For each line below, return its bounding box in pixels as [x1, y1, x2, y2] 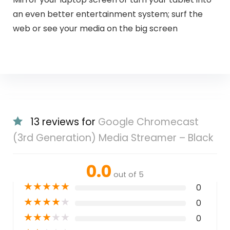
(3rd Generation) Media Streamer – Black [12, 131, 213, 145]
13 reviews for [30, 115, 98, 129]
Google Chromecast [98, 115, 199, 129]
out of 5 [113, 169, 144, 180]
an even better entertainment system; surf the [12, 8, 203, 20]
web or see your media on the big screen [12, 22, 178, 34]
